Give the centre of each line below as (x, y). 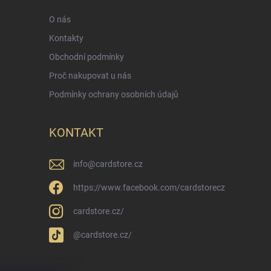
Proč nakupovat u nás (90, 76)
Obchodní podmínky (86, 57)
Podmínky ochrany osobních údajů (113, 95)
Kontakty (66, 38)
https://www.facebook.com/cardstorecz (149, 188)
